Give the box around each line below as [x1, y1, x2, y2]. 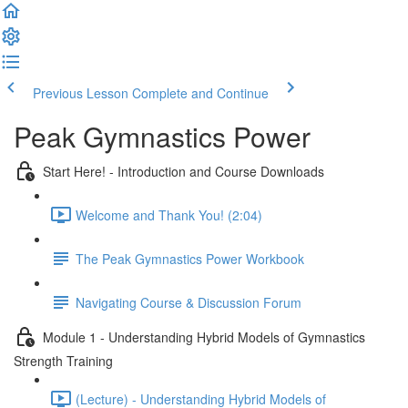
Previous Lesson [33, 84, 128, 102]
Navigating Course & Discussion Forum [76, 292, 301, 311]
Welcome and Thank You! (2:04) [76, 205, 262, 224]
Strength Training [14, 352, 113, 370]
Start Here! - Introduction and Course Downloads [43, 161, 324, 180]
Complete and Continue [132, 84, 269, 102]
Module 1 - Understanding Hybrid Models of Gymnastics [43, 327, 365, 346]
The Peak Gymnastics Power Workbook [76, 249, 304, 268]
